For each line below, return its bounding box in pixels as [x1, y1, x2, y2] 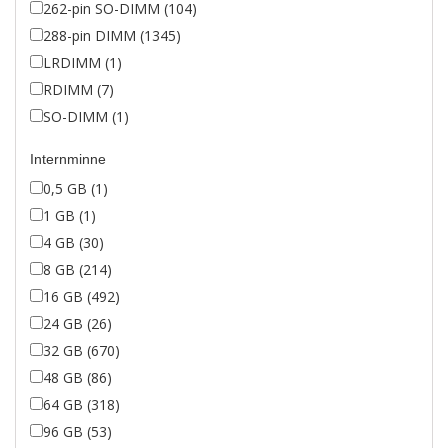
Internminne [30, 151, 106, 167]
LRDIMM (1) [43, 53, 122, 72]
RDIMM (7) [43, 80, 114, 99]
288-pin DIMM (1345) [43, 26, 181, 45]
